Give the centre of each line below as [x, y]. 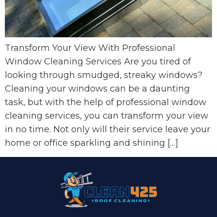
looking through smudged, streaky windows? [104, 75]
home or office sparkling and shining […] [92, 143]
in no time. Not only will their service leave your [108, 130]
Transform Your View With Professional [90, 48]
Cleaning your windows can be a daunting [97, 89]
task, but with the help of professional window [106, 102]
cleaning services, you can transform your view [107, 116]
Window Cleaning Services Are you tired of [98, 62]
